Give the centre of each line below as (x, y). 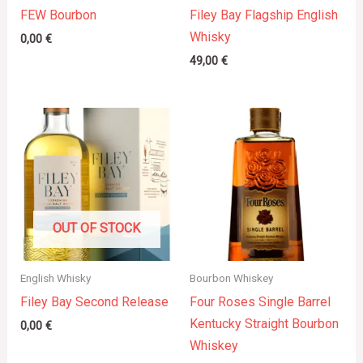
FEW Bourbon (58, 15)
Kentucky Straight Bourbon (264, 323)
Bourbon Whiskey (231, 278)
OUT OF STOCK (97, 228)
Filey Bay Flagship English (264, 15)
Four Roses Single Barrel (260, 301)
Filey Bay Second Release (94, 301)
